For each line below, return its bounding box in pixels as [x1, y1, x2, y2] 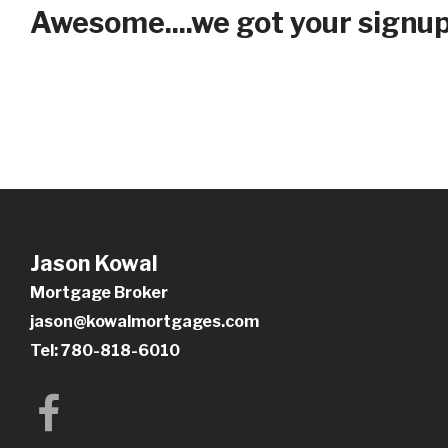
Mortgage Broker [30, 282, 168, 302]
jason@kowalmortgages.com [30, 311, 259, 331]
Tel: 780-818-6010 [30, 340, 180, 360]
